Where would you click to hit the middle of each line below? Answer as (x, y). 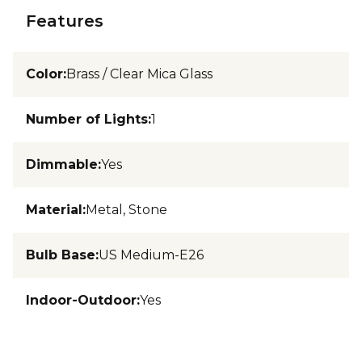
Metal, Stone (126, 210)
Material (54, 210)
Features (65, 21)
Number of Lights (87, 119)
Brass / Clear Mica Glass (139, 74)
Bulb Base (61, 255)
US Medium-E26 (151, 255)
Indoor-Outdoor (81, 300)
